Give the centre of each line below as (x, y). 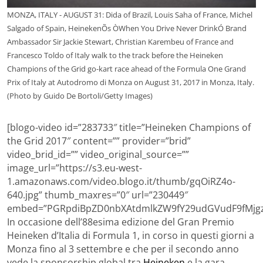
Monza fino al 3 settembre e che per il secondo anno (123, 249)
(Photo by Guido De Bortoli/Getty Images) (80, 95)
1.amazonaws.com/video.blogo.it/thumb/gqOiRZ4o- (121, 181)
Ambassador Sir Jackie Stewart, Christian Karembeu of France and (120, 41)
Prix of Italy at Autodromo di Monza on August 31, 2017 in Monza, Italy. (131, 82)
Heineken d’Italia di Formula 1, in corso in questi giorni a (131, 235)
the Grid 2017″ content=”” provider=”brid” (99, 141)
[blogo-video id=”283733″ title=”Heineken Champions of (129, 127)
